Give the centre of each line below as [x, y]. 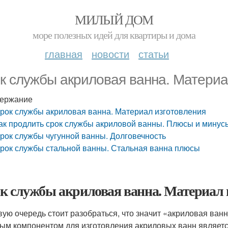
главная [64, 54]
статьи [154, 54]
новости [110, 54]
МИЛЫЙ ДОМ [114, 19]
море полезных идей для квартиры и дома [114, 35]
